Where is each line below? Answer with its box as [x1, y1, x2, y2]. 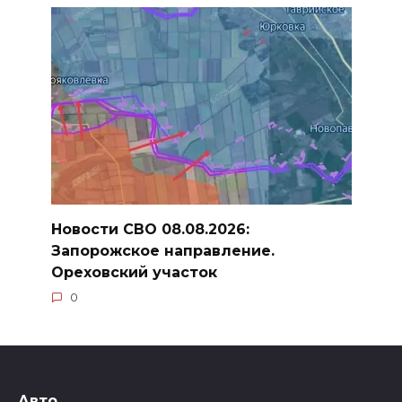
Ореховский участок [50, 263, 217, 281]
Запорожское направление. [50, 241, 275, 259]
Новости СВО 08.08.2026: [50, 220, 249, 238]
